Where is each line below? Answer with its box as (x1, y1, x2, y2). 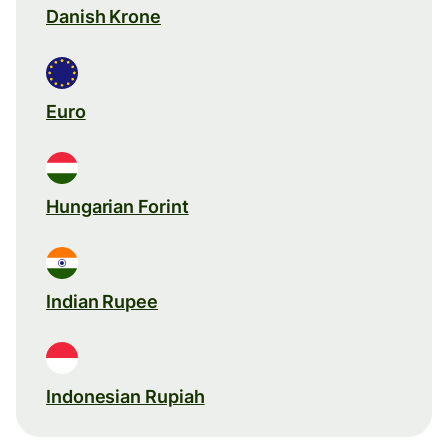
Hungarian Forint (46, 195, 189, 217)
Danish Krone (46, 5, 161, 27)
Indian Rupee (46, 290, 158, 312)
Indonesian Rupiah (46, 385, 205, 407)
